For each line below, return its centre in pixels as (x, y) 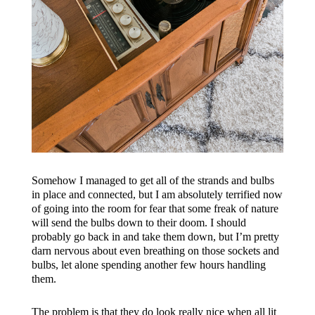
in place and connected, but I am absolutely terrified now (157, 195)
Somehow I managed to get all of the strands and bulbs (153, 181)
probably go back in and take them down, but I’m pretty (155, 237)
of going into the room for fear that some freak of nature (155, 209)
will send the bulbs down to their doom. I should (139, 223)
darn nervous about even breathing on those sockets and (155, 251)
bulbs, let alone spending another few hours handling (148, 265)
